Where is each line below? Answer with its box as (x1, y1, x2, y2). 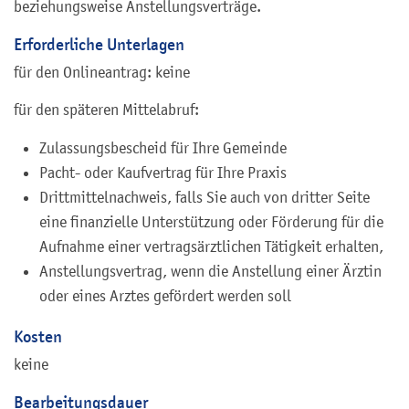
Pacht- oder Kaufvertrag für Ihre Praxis (39, 163, 287, 183)
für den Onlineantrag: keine (14, 63, 190, 82)
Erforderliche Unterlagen (14, 34, 184, 56)
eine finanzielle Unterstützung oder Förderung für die (39, 213, 383, 232)
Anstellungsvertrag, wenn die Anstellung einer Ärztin (39, 262, 382, 281)
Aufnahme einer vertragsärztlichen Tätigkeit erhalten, (39, 237, 383, 257)
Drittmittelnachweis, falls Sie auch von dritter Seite (39, 188, 370, 207)
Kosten (14, 326, 62, 348)
